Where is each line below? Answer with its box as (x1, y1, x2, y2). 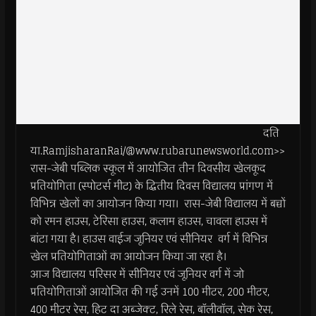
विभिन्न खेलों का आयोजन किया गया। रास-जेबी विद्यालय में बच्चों (30, 195, 286, 212)
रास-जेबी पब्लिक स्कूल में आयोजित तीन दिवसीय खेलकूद (30, 159, 266, 177)
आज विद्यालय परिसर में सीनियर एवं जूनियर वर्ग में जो (30, 265, 244, 283)
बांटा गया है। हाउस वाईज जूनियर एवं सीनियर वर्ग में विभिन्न (30, 230, 268, 248)
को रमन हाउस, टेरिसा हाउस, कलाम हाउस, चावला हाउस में (30, 212, 267, 230)
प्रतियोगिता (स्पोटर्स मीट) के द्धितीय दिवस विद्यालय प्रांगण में (30, 177, 273, 195)
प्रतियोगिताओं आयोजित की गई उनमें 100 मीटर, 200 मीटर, (30, 283, 269, 300)
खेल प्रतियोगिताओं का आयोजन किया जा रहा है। (30, 248, 226, 265)
